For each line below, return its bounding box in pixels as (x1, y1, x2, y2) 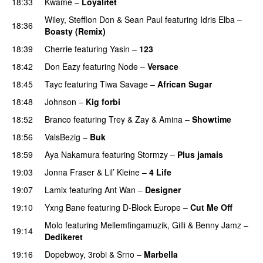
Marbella (144, 248, 178, 260)
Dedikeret (45, 230, 83, 242)
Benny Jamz (195, 218, 241, 231)
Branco (45, 113, 71, 125)
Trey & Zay (109, 113, 149, 125)
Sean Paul (124, 13, 163, 25)
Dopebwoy (45, 248, 83, 260)
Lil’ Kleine (104, 166, 140, 178)
